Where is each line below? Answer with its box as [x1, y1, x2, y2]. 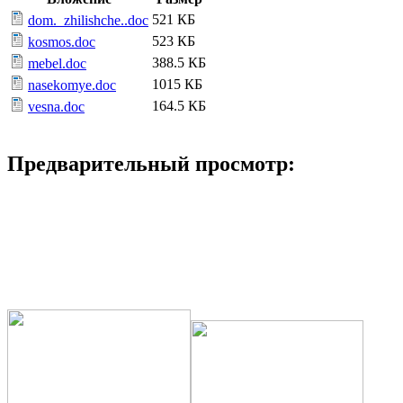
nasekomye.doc [28, 77, 116, 94]
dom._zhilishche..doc [28, 13, 148, 29]
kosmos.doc [28, 34, 95, 50]
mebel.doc [28, 56, 86, 72]
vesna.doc [28, 99, 85, 115]
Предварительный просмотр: [7, 152, 295, 176]
